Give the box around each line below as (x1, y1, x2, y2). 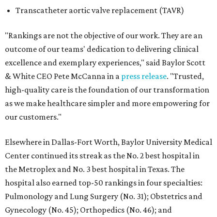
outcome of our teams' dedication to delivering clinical (5, 44, 199, 54)
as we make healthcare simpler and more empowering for (5, 98, 210, 108)
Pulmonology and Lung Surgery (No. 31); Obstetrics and (5, 191, 202, 201)
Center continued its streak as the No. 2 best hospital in (5, 151, 200, 160)
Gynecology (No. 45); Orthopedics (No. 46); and (5, 205, 172, 215)
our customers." (5, 112, 62, 122)
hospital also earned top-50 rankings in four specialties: (5, 178, 202, 187)
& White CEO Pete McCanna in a (5, 71, 121, 81)
